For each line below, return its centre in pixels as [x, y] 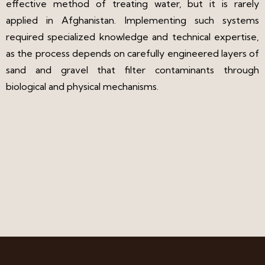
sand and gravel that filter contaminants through [132, 70]
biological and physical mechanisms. [82, 86]
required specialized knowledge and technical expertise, [132, 36]
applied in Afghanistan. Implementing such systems [132, 20]
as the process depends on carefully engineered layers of [132, 53]
